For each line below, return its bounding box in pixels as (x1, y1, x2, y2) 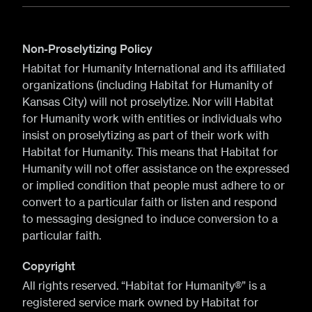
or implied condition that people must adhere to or (22, 178, 285, 192)
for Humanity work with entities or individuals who (22, 111, 282, 125)
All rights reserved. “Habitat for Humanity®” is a (22, 279, 266, 292)
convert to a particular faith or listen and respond (22, 195, 277, 209)
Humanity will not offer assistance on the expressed (22, 162, 290, 175)
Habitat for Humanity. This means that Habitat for (22, 145, 278, 159)
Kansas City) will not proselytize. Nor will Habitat (22, 95, 274, 109)
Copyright (22, 259, 75, 273)
